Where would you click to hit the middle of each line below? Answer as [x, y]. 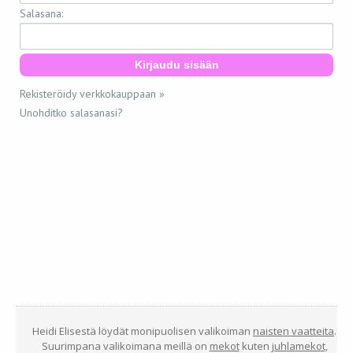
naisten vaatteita [294, 331]
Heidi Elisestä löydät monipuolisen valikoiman [143, 331]
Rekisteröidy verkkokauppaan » [92, 94]
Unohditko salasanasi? [71, 113]
